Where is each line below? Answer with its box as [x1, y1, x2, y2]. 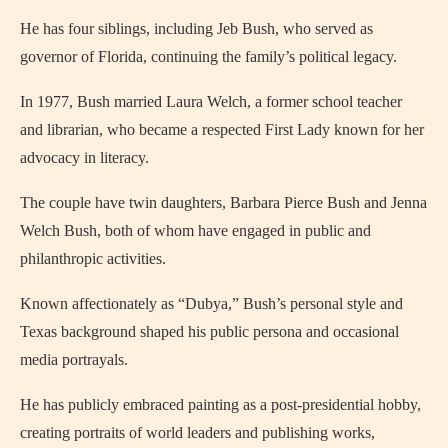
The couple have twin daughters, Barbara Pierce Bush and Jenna [20, 194, 427, 212]
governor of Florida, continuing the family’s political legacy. [20, 48, 397, 66]
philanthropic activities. [20, 250, 166, 268]
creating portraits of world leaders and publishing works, [20, 424, 375, 442]
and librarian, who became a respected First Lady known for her [20, 121, 424, 139]
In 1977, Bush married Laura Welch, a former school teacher [20, 93, 402, 111]
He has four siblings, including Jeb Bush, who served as [20, 20, 373, 38]
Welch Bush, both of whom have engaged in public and [20, 222, 371, 240]
